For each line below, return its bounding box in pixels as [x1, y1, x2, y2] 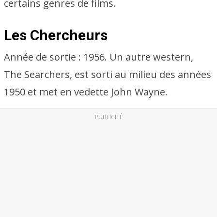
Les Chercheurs [4, 27, 108, 44]
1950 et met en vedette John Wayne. [4, 85, 168, 98]
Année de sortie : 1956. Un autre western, [4, 50, 193, 63]
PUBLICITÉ [94, 113, 123, 121]
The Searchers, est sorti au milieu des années [4, 68, 211, 81]
